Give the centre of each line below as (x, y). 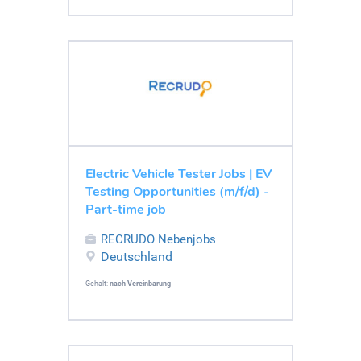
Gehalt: (98, 283)
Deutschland (137, 256)
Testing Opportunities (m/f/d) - (177, 191)
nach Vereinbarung (140, 283)
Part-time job (126, 209)
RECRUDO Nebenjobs (158, 239)
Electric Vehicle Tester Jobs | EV (178, 174)
